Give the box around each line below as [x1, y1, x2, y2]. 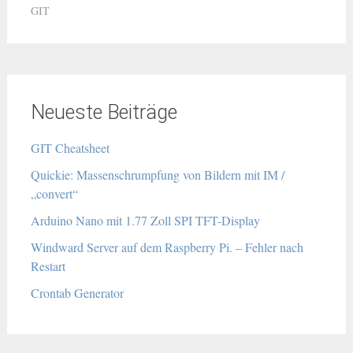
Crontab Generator [30, 284, 124, 301]
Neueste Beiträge [30, 101, 177, 124]
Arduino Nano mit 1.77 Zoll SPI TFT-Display [30, 212, 260, 229]
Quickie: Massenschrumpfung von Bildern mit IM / [30, 166, 284, 183]
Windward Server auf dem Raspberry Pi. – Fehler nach [30, 239, 303, 255]
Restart [30, 258, 65, 274]
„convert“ [30, 185, 78, 202]
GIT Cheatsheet [30, 139, 110, 156]
